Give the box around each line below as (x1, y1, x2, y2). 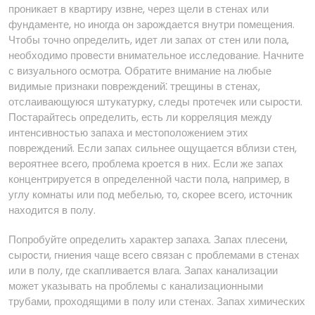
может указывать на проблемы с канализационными (8, 278, 263, 293)
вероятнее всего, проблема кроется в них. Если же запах (8, 156, 283, 171)
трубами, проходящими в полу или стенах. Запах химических (8, 294, 305, 309)
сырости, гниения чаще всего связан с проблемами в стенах (8, 247, 300, 262)
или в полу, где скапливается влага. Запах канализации (8, 263, 278, 278)
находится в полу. (8, 202, 96, 217)
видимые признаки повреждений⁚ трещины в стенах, (8, 79, 260, 94)
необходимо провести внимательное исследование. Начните (8, 48, 304, 63)
